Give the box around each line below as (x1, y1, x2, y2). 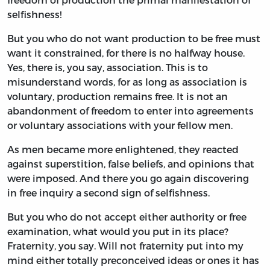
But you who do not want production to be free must (7, 33, 260, 45)
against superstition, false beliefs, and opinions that (7, 158, 254, 170)
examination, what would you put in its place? (7, 225, 228, 237)
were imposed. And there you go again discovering (7, 172, 249, 184)
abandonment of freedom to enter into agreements (7, 105, 254, 117)
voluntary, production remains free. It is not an (7, 90, 228, 102)
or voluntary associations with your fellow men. (7, 119, 233, 131)
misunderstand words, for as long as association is (7, 76, 247, 88)
